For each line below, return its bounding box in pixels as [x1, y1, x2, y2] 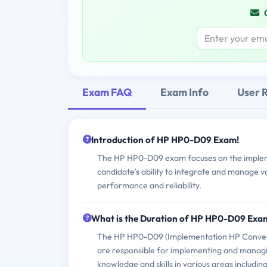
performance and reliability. [97, 180, 201, 191]
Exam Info [160, 85, 209, 99]
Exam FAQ [82, 85, 132, 99]
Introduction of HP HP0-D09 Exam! [91, 134, 239, 146]
